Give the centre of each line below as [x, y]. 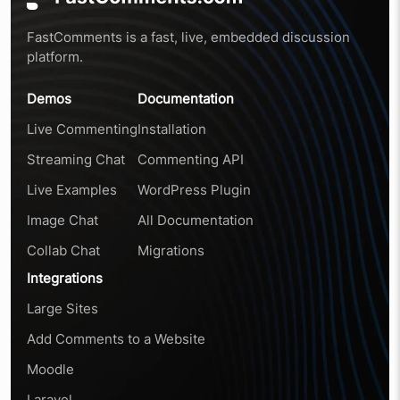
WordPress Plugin [194, 190]
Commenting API [191, 159]
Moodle [50, 369]
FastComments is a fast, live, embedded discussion [188, 37]
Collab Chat [63, 250]
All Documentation [196, 220]
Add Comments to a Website [116, 339]
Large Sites [62, 308]
